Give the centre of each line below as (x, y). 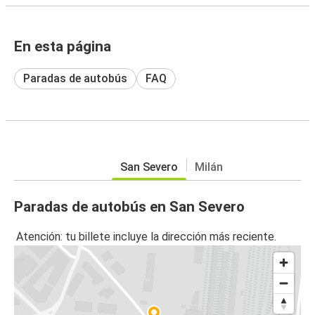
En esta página (63, 46)
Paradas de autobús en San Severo (129, 206)
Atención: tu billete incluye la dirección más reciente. (146, 237)
